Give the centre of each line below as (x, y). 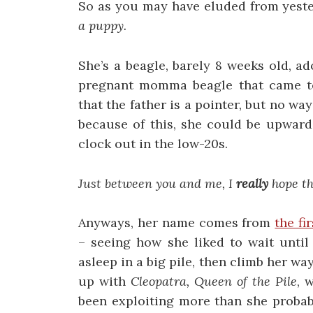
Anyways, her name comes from (177, 223)
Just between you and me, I (157, 183)
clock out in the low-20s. (153, 143)
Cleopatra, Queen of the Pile (213, 282)
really (252, 183)
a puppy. (102, 26)
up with (104, 282)
